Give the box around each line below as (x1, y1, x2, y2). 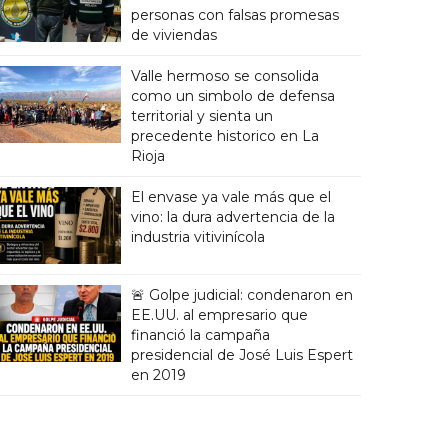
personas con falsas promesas (130, 6, 339, 24)
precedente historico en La (130, 127, 319, 145)
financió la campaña (130, 326, 270, 344)
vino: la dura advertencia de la (130, 208, 335, 226)
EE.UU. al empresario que (130, 306, 308, 324)
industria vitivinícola (130, 228, 265, 246)
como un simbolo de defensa (130, 87, 335, 105)
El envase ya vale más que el (130, 188, 331, 206)
